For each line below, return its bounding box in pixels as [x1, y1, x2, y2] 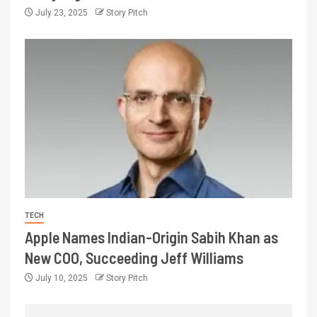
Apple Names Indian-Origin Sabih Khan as [25, 227, 278, 246]
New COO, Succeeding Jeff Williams [25, 248, 243, 267]
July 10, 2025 [33, 272, 90, 283]
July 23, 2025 [33, 7, 90, 18]
